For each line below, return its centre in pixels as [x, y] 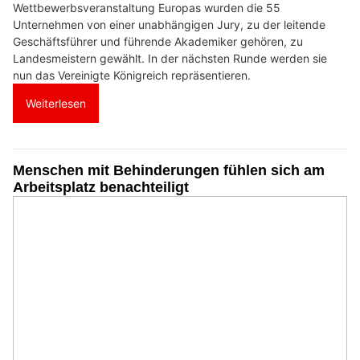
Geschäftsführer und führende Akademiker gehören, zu [158, 42]
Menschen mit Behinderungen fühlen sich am [169, 171]
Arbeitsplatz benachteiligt [101, 188]
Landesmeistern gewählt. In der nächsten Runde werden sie [170, 59]
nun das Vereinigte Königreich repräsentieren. [132, 76]
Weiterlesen [56, 104]
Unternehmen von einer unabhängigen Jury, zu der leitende [169, 25]
